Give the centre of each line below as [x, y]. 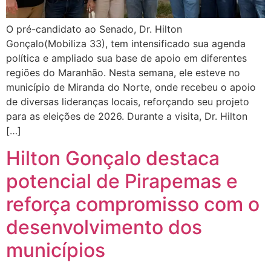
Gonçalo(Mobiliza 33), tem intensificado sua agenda [126, 44]
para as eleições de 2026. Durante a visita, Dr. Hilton [127, 116]
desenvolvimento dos [104, 227]
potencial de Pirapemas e [122, 181]
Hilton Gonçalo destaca [113, 158]
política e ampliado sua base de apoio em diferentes [126, 58]
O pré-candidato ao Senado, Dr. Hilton [94, 29]
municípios [56, 250]
